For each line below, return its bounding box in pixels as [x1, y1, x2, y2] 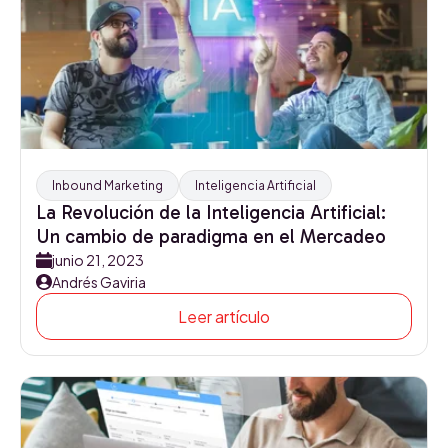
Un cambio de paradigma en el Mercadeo [36, 225, 386, 248]
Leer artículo [178, 306, 270, 327]
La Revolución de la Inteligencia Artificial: [36, 201, 386, 224]
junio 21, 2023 [52, 251, 144, 269]
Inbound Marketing [52, 178, 163, 193]
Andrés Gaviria [52, 273, 146, 291]
